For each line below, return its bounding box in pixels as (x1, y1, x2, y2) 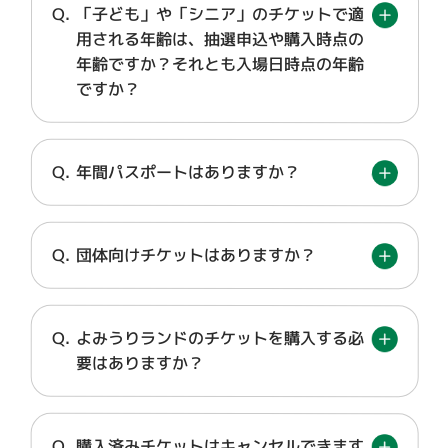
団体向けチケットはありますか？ (75, 243, 316, 267)
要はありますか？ (75, 351, 204, 374)
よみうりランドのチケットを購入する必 (75, 326, 364, 350)
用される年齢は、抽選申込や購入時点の (75, 27, 365, 51)
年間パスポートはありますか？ (75, 160, 300, 184)
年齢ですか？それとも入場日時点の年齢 (75, 52, 364, 76)
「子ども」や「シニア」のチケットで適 (76, 2, 365, 26)
